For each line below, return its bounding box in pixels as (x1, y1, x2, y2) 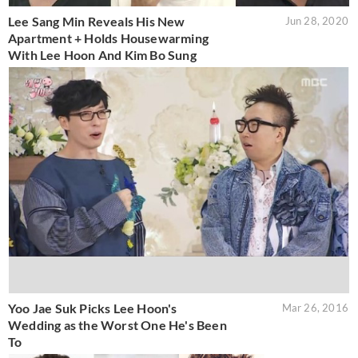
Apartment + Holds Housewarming (8, 30, 209, 46)
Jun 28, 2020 (284, 14, 348, 27)
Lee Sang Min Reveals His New (8, 13, 185, 29)
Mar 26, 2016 (281, 301, 348, 315)
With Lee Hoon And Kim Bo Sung (8, 46, 197, 62)
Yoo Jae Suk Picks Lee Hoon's (8, 300, 177, 316)
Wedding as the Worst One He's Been (8, 317, 227, 333)
